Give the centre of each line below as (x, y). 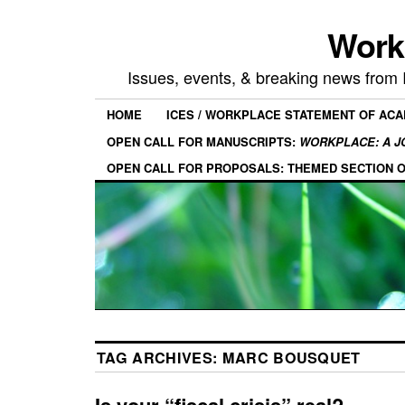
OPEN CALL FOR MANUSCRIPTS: (203, 141)
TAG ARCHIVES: (160, 357)
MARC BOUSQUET (291, 357)
